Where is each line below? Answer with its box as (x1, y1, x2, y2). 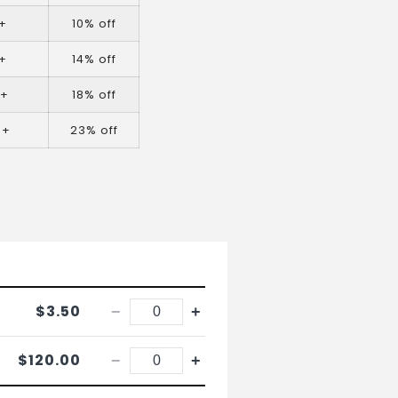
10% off (71, 16, 116, 32)
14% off (71, 52, 116, 68)
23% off (69, 123, 118, 139)
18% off (71, 87, 116, 103)
